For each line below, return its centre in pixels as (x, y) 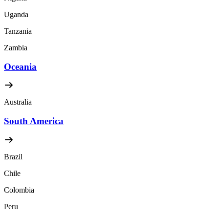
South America (34, 121)
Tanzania (18, 31)
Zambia (16, 48)
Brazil (13, 156)
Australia (18, 102)
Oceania (20, 66)
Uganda (16, 15)
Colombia (19, 190)
